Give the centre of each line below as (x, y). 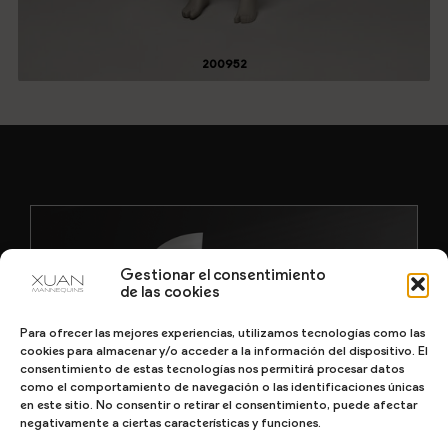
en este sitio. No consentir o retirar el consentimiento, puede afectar (218, 404)
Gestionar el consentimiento (223, 275)
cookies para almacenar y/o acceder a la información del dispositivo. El (224, 350)
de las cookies (170, 292)
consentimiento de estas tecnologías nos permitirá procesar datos (212, 368)
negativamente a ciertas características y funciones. (170, 422)
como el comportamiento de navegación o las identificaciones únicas (222, 386)
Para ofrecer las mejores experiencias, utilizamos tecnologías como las (222, 332)
